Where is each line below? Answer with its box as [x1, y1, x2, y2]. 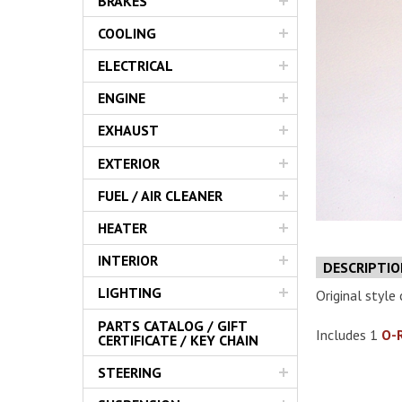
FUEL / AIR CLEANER [98, 186, 223, 205]
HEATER [98, 219, 147, 238]
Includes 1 [316, 325, 381, 344]
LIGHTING [98, 284, 162, 302]
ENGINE [98, 89, 145, 108]
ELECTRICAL [98, 57, 173, 75]
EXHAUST [98, 121, 159, 140]
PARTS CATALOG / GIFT [98, 316, 248, 335]
